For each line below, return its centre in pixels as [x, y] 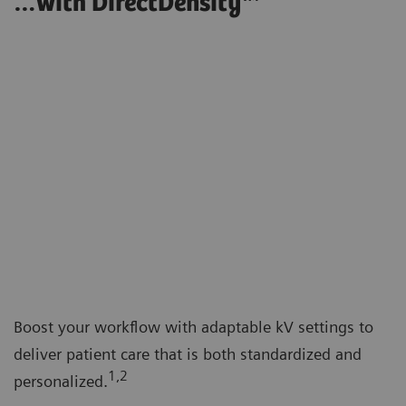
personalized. [61, 381]
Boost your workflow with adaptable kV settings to [193, 326]
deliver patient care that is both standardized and [188, 353]
